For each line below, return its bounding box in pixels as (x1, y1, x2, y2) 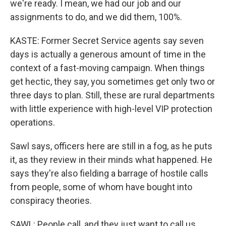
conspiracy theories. (10, 195, 92, 206)
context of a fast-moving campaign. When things (10, 63, 205, 73)
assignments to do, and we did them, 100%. (10, 12, 182, 22)
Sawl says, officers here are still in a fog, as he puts (10, 141, 212, 151)
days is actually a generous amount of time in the (10, 49, 206, 60)
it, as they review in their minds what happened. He (10, 154, 212, 165)
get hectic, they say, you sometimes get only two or (10, 76, 215, 87)
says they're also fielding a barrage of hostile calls (10, 168, 208, 179)
